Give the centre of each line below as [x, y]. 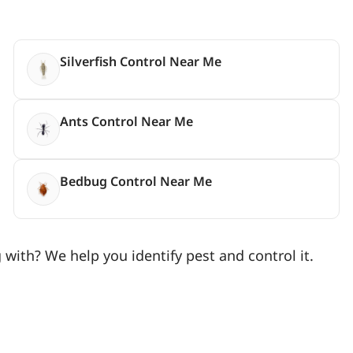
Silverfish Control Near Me [140, 61]
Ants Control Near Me [126, 121]
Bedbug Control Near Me [136, 181]
